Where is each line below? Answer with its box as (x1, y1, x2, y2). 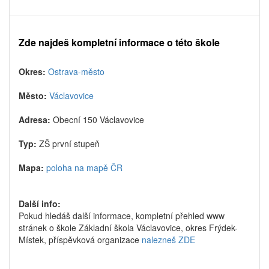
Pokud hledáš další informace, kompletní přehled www (19, 210, 225, 222)
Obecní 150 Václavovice (53, 113, 144, 125)
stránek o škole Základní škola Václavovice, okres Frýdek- (19, 222, 238, 234)
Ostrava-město (48, 65, 104, 77)
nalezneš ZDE (142, 234, 195, 246)
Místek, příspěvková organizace (19, 234, 142, 246)
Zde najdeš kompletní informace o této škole (19, 35, 220, 49)
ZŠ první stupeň (39, 138, 100, 150)
